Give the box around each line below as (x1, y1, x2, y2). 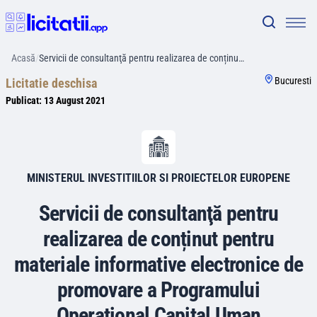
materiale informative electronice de (14, 252, 303, 277)
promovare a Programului (57, 277, 260, 302)
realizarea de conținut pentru (42, 226, 275, 251)
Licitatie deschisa (6, 76, 97, 91)
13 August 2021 (44, 95, 105, 106)
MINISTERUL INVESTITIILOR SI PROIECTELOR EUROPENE (27, 171, 290, 185)
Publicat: (6, 95, 44, 106)
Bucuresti (275, 75, 311, 86)
